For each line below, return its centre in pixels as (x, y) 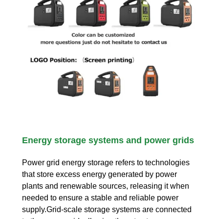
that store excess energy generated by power (99, 175)
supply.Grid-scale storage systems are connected (107, 210)
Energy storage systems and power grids (108, 141)
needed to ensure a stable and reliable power (100, 198)
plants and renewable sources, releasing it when (106, 186)
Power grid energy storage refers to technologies (106, 163)
